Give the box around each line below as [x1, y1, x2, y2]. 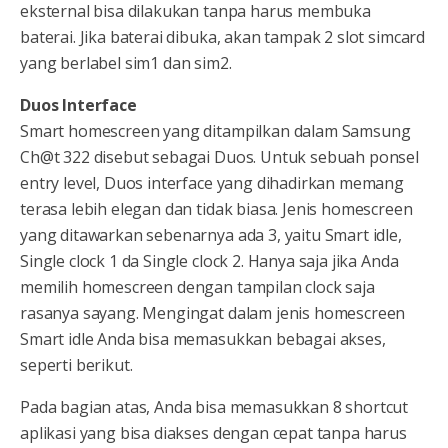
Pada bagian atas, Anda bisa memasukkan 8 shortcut [20, 396, 409, 419]
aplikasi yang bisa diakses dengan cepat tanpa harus [20, 422, 407, 445]
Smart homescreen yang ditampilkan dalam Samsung [20, 120, 411, 143]
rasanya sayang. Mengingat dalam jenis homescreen [20, 302, 406, 325]
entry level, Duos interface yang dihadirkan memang [20, 172, 404, 195]
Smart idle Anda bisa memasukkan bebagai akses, [20, 328, 386, 351]
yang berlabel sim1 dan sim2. [20, 52, 232, 75]
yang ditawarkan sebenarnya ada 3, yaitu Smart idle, [20, 224, 402, 247]
